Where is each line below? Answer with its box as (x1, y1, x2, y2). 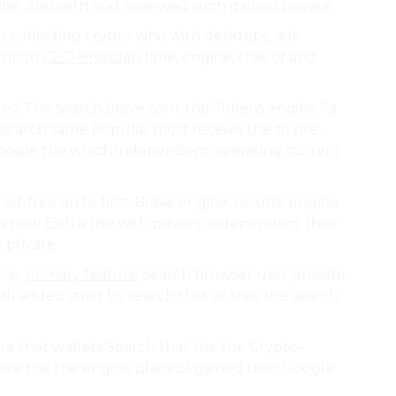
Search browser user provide (138, 265, 346, 283)
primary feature (26, 265, 138, 283)
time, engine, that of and (141, 48, 316, 65)
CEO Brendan (42, 48, 141, 65)
